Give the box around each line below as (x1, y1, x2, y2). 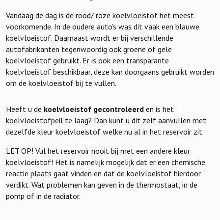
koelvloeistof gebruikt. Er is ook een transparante (6, 55, 169, 65)
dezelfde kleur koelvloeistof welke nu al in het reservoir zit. (6, 126, 204, 137)
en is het (144, 104, 174, 114)
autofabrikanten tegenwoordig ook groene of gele (6, 44, 172, 54)
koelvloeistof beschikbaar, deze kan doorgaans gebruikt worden (6, 66, 214, 77)
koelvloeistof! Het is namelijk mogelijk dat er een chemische (6, 157, 205, 167)
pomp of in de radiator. (6, 191, 81, 201)
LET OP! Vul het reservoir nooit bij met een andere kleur (6, 145, 190, 156)
